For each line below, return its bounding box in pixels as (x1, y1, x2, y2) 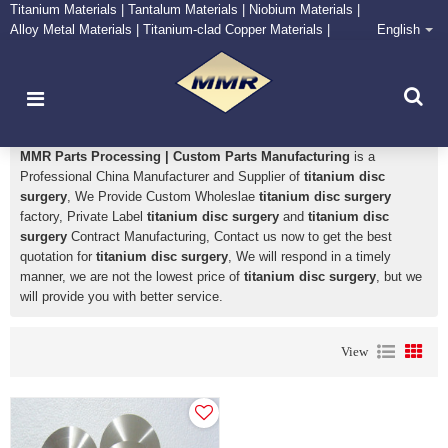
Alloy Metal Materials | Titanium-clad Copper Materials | (10, 22, 330, 37)
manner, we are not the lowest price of (20, 269, 244, 284)
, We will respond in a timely (228, 249, 391, 264)
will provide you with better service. (20, 289, 223, 304)
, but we (376, 269, 422, 284)
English (377, 22, 420, 37)
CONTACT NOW (325, 37, 438, 54)
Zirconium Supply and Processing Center (10, 42, 247, 57)
